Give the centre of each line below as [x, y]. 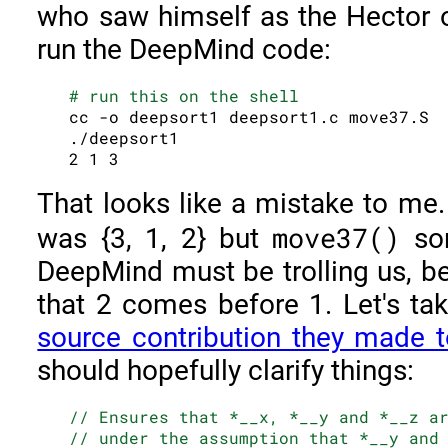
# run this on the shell [184, 95]
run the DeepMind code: [184, 49]
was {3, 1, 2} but [155, 239]
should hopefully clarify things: [226, 371]
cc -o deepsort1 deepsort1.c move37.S [249, 116]
